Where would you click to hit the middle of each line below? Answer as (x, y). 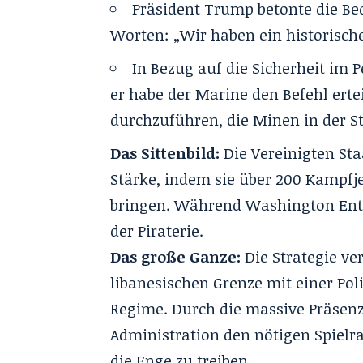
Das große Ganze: (176, 256)
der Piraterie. (157, 231)
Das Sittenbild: (165, 153)
